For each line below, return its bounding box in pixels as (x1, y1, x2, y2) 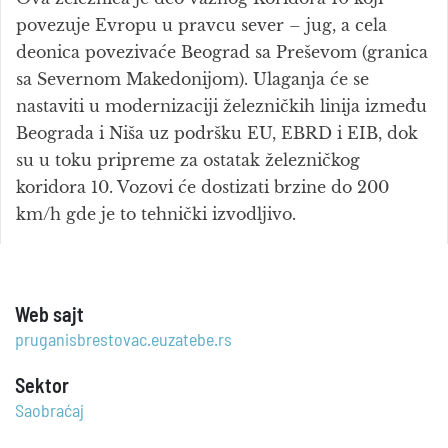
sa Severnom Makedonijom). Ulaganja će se (16, 69, 369, 89)
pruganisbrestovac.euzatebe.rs (15, 332, 232, 350)
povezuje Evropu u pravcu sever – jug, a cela (16, 15, 387, 35)
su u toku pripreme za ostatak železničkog (16, 150, 360, 170)
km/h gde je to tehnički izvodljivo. (16, 204, 296, 224)
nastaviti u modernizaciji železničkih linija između (16, 96, 427, 116)
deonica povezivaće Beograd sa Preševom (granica (16, 42, 428, 62)
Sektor (15, 377, 69, 397)
